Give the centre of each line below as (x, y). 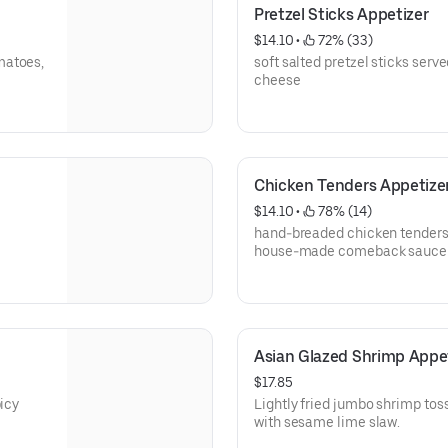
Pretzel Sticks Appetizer (341, 14)
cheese (277, 80)
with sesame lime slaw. (327, 422)
